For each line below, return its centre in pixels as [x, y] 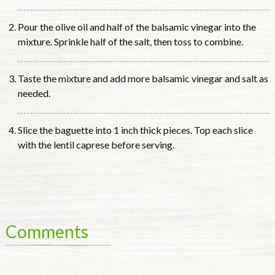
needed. [34, 93]
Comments [47, 232]
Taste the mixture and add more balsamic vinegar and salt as [143, 79]
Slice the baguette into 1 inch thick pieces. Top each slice [135, 130]
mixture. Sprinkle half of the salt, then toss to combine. [130, 42]
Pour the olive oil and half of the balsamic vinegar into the [137, 27]
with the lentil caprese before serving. [96, 145]
